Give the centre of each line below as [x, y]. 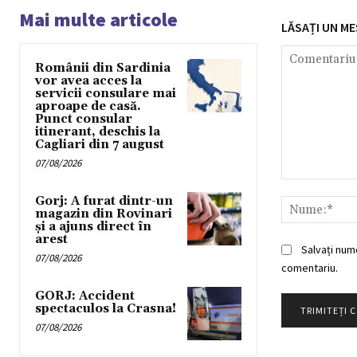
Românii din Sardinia [103, 69]
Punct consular [84, 120]
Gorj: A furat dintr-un [104, 202]
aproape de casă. [88, 107]
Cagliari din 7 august [100, 145]
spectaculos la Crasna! [106, 309]
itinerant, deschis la [98, 132]
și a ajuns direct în [93, 227]
